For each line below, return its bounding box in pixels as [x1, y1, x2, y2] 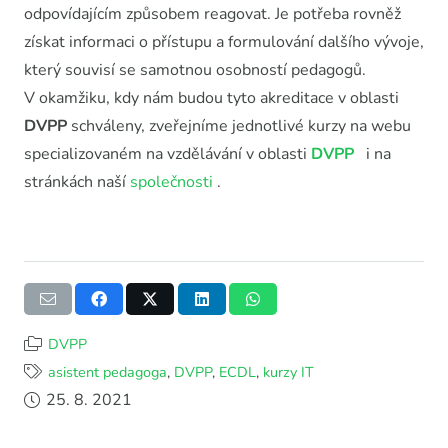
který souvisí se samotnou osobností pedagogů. [24, 58, 366, 81]
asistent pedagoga [47, 361, 167, 382]
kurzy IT [262, 361, 314, 382]
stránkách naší [24, 170, 130, 193]
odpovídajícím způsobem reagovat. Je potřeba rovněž [24, 2, 401, 25]
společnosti [130, 170, 213, 193]
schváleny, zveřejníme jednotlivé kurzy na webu [67, 114, 411, 137]
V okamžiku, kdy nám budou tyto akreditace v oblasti [24, 86, 399, 109]
